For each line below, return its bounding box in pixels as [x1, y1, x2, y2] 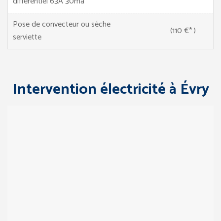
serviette [13, 30, 41, 44]
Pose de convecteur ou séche [13, 17, 110, 31]
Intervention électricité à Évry [12, 77, 209, 102]
